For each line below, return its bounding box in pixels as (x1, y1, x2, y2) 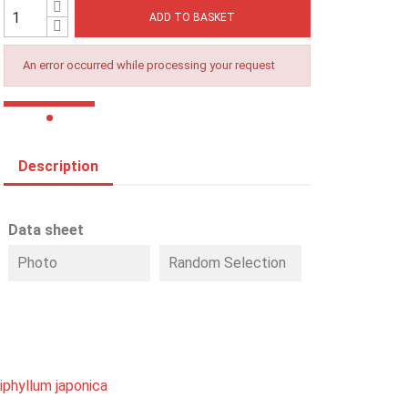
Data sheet (8, 221, 85, 239)
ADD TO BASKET (149, 10, 236, 24)
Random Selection (168, 254, 287, 271)
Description (18, 158, 99, 175)
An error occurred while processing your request (23, 58, 276, 72)
